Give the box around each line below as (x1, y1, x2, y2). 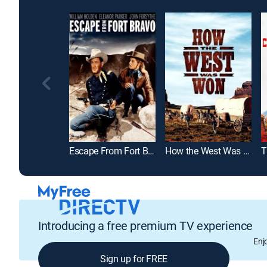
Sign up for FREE (100, 252, 167, 265)
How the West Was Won (243, 144, 250, 158)
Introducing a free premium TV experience (38, 217, 253, 234)
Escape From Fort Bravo (148, 144, 155, 158)
